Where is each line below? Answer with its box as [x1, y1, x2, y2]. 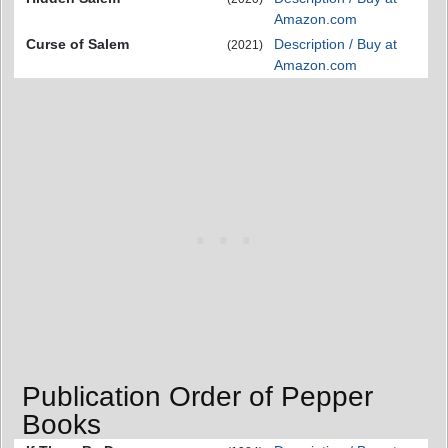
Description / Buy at [274, 36, 397, 52]
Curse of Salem [26, 36, 129, 52]
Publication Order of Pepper [22, 380, 373, 412]
